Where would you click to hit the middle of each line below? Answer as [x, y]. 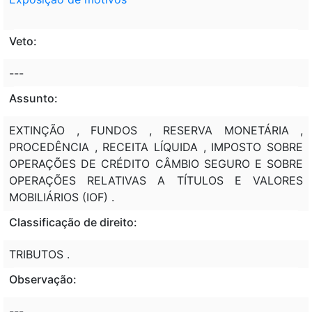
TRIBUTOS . [39, 254]
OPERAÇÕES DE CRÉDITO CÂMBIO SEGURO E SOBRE [156, 163]
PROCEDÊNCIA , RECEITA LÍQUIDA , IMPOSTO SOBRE [156, 147]
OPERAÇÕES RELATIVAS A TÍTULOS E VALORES [156, 180]
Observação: [43, 279]
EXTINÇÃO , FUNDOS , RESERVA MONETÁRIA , [156, 130]
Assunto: [33, 98]
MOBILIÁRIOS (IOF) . [62, 197]
